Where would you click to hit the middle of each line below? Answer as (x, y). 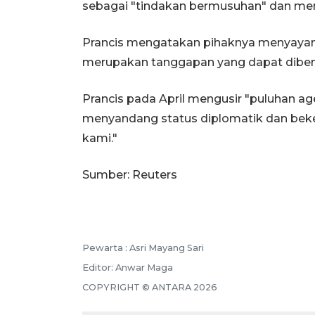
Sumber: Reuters (130, 174)
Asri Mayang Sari (167, 247)
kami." (100, 138)
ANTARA (172, 287)
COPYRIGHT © (117, 287)
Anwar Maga (144, 267)
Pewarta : (106, 247)
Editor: (99, 267)
